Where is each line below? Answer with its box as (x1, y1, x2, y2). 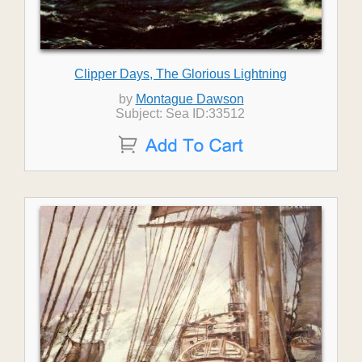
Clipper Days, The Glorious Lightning (74, 67, 288, 81)
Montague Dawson (135, 92, 244, 106)
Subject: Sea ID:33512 (116, 107, 246, 120)
